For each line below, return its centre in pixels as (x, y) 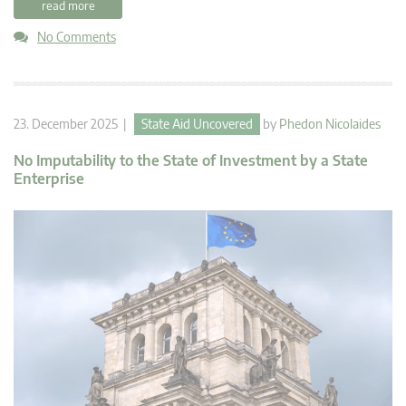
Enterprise (49, 178)
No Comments (77, 36)
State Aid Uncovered (197, 123)
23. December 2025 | (74, 123)
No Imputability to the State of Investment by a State (191, 160)
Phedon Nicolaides (330, 123)
